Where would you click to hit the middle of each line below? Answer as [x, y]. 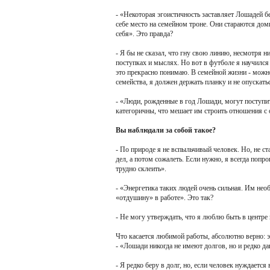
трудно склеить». [141, 169]
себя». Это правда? [144, 34]
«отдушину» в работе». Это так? [165, 198]
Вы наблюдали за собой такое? [166, 130]
